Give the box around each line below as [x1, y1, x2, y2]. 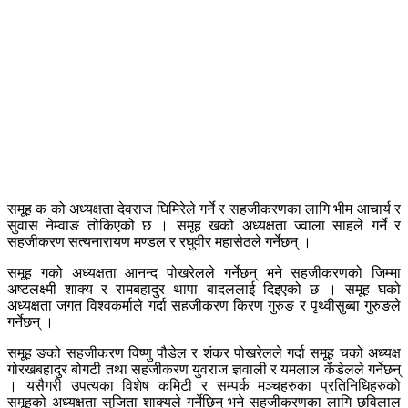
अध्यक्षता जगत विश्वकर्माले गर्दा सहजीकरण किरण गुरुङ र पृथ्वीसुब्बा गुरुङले [7, 297, 401, 313]
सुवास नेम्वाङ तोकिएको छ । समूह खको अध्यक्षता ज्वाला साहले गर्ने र [7, 217, 401, 233]
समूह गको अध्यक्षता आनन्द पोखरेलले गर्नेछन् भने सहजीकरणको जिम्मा [7, 264, 401, 280]
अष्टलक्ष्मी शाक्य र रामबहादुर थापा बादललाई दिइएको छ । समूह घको [7, 280, 401, 297]
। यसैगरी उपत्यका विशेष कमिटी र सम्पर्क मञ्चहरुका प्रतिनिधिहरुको [7, 377, 401, 393]
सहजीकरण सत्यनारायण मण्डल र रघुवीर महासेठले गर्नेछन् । [7, 233, 311, 250]
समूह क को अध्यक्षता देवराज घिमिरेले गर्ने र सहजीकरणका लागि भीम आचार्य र [7, 200, 401, 217]
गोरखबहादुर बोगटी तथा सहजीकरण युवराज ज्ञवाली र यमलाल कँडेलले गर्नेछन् [7, 361, 401, 377]
